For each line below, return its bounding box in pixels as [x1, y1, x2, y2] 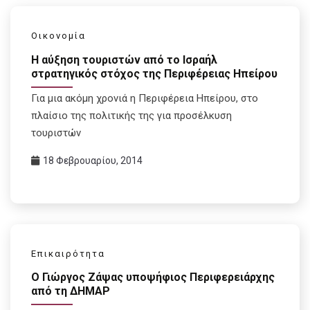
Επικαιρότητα [31, 248, 105, 259]
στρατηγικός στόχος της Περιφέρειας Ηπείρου [31, 66, 277, 80]
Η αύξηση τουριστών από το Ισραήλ [31, 53, 217, 66]
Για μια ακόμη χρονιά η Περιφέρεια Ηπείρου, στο [31, 91, 258, 104]
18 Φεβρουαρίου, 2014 [43, 154, 143, 166]
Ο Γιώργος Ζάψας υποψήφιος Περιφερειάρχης [31, 271, 275, 284]
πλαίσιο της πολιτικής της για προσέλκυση [31, 109, 232, 122]
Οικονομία [31, 30, 86, 41]
